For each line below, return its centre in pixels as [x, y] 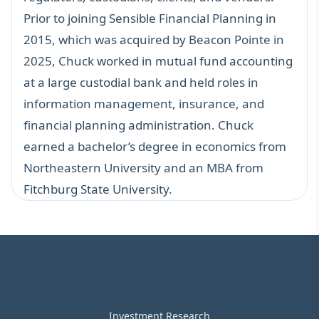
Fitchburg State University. [98, 189]
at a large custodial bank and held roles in [141, 82]
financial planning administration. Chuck [138, 125]
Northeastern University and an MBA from [143, 167]
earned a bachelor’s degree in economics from [155, 146]
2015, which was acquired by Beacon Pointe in [154, 39]
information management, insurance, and [144, 103]
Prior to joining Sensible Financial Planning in [150, 18]
